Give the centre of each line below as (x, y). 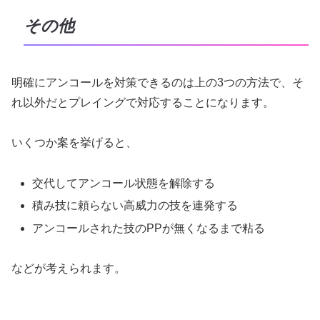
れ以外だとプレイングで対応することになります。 (143, 102)
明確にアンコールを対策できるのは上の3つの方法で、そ (157, 82)
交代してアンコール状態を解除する (124, 184)
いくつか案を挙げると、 (74, 143)
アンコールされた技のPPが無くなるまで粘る (149, 228)
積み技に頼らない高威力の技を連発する (135, 206)
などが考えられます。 (69, 269)
